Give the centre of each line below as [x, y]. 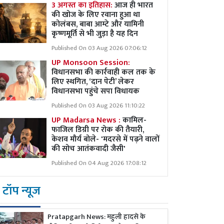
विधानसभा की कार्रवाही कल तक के [103, 72]
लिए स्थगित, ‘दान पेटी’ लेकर [93, 82]
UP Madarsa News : [86, 120]
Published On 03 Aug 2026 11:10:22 [98, 106]
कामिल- [133, 120]
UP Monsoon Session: [91, 63]
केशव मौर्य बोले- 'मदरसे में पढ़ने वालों [105, 139]
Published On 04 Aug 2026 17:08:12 [99, 163]
